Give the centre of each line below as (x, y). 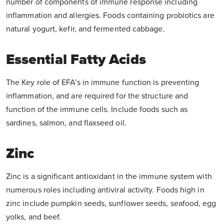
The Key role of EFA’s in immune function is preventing (103, 83)
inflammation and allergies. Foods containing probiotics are (110, 16)
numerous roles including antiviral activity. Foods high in (105, 190)
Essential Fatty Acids (76, 60)
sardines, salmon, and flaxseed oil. (66, 123)
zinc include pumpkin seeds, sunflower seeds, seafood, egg (111, 204)
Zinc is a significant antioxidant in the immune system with (109, 177)
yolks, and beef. (34, 217)
